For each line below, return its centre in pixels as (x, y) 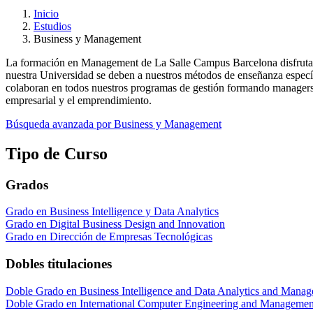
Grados (27, 184)
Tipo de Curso (57, 153)
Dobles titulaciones (59, 264)
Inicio (46, 13)
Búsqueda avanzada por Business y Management (114, 124)
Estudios (52, 26)
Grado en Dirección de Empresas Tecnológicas (109, 237)
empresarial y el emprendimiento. (79, 100)
